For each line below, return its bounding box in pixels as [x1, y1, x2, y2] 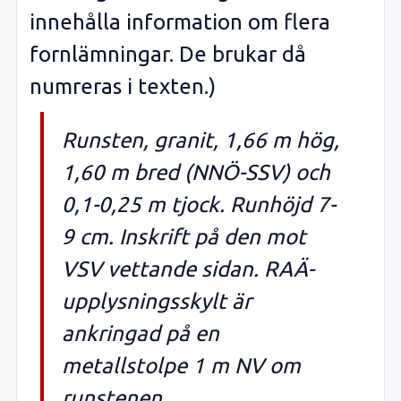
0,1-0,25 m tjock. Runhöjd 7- [62, 192, 336, 217]
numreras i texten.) [30, 73, 216, 98]
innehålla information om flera [30, 9, 330, 34]
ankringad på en [62, 320, 219, 346]
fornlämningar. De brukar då [30, 41, 306, 66]
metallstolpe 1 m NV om [62, 353, 301, 378]
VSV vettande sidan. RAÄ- [62, 256, 314, 281]
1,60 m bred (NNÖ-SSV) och [62, 159, 330, 184]
